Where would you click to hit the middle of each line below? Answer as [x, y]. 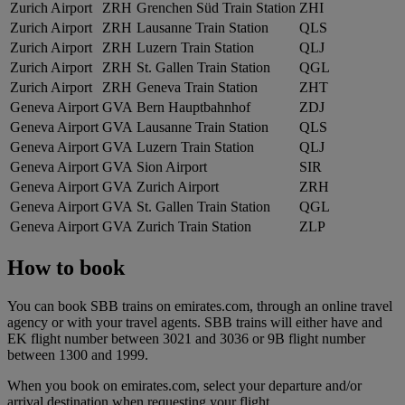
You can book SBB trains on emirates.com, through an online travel [200, 306]
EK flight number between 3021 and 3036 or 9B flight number [186, 339]
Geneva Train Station [197, 88]
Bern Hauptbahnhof [193, 108]
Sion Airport [172, 167]
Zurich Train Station [194, 227]
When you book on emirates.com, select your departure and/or [184, 386]
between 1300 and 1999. [78, 355]
